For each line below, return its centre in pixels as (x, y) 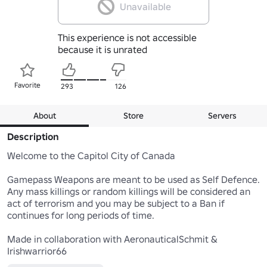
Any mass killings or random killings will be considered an (129, 191)
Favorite (27, 85)
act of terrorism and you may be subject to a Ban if (116, 203)
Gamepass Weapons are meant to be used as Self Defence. (133, 179)
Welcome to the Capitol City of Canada (91, 155)
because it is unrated (102, 49)
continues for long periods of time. (81, 215)
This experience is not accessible (127, 37)
